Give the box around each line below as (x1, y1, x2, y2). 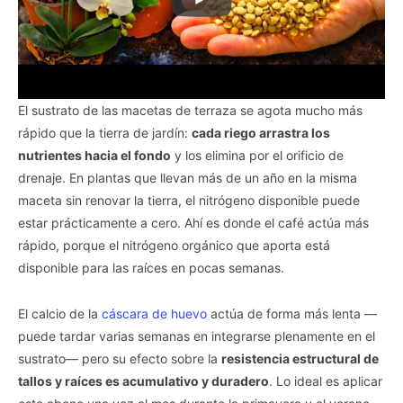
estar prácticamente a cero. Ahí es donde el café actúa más (18, 214, 369, 230)
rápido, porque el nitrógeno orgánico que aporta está (18, 237, 330, 253)
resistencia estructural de (221, 350, 379, 366)
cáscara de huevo (102, 305, 207, 321)
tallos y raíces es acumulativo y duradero (18, 372, 269, 389)
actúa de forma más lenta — (207, 305, 377, 321)
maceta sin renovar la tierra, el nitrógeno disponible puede (18, 192, 360, 208)
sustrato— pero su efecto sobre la (18, 350, 221, 366)
